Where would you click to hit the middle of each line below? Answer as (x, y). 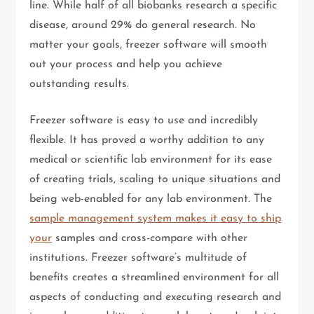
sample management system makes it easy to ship (156, 219)
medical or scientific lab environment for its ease (151, 160)
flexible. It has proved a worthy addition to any (147, 141)
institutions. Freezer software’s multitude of (138, 258)
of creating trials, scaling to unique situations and (155, 180)
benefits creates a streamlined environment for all (155, 278)
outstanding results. (80, 84)
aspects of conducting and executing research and (156, 298)
